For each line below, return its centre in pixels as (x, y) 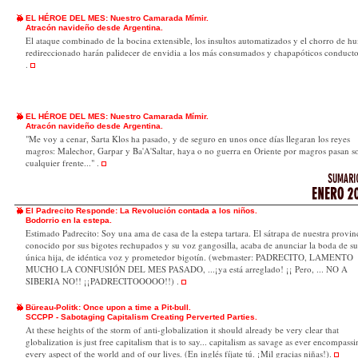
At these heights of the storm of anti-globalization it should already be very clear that (182, 330)
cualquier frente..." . (62, 163)
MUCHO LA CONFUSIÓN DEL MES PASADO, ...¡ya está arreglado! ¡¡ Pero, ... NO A (187, 269)
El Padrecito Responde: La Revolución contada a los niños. (141, 211)
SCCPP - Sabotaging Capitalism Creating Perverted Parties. (141, 317)
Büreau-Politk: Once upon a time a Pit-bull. (108, 307)
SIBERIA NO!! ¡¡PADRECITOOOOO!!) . (103, 281)
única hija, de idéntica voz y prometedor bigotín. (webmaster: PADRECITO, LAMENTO (189, 257)
